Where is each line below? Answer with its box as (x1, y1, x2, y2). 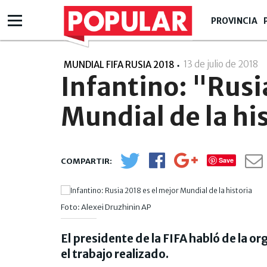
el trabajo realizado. (61, 246, 169, 261)
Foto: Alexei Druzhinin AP (61, 201, 151, 212)
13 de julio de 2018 (184, 58, 260, 70)
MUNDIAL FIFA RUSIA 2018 (64, 59, 175, 70)
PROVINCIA (211, 15, 257, 26)
